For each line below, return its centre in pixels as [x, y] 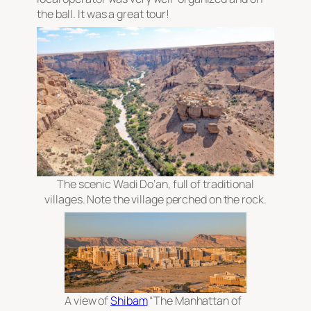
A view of [88, 300]
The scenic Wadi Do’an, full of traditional [155, 184]
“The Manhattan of [194, 300]
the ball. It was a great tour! [103, 14]
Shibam [129, 300]
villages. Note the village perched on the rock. [155, 199]
